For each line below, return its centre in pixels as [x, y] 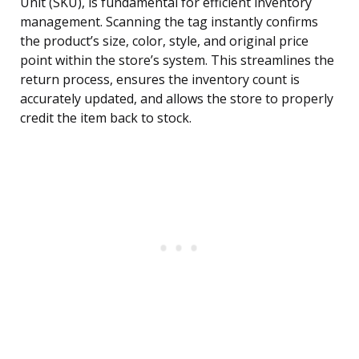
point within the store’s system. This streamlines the [177, 61]
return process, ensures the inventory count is [160, 80]
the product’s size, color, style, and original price [164, 41]
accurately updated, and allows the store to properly [177, 99]
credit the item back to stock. [106, 118]
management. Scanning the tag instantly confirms [169, 22]
